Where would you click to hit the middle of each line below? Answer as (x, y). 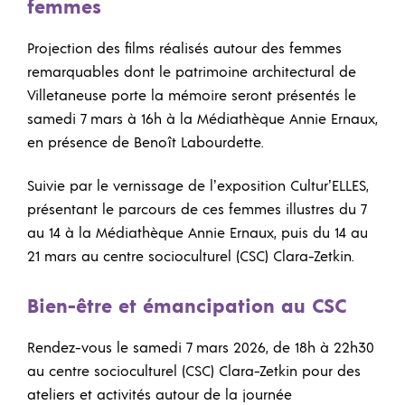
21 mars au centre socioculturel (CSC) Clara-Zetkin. (191, 256)
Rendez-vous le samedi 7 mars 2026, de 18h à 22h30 (201, 348)
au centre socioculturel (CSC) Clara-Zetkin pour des (194, 372)
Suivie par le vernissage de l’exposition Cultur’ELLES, (198, 186)
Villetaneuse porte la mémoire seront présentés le (192, 96)
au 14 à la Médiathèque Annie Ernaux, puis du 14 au (198, 233)
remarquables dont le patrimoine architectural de (192, 73)
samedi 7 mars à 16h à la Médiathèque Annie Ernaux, (202, 120)
